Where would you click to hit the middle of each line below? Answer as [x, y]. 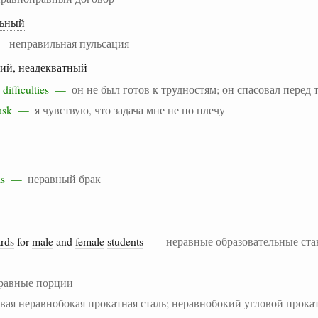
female [90, 241]
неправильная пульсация [69, 43]
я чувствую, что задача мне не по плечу [130, 109]
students [125, 241]
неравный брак [64, 178]
